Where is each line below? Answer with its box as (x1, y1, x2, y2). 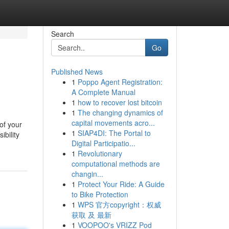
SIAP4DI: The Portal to (77, 128, 151, 138)
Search (51, 29, 74, 39)
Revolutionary (77, 148, 122, 158)
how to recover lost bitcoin (77, 97, 162, 107)
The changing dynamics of (77, 107, 163, 118)
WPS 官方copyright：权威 (77, 199, 161, 210)
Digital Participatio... (71, 138, 135, 148)
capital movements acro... (71, 118, 155, 128)
